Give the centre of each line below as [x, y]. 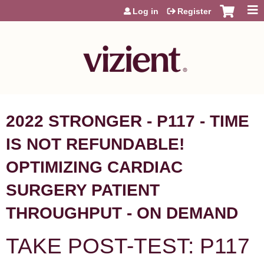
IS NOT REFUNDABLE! [95, 144]
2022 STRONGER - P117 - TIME [128, 121]
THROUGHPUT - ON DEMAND [122, 213]
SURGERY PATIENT [83, 190]
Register [194, 11]
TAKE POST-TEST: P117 [128, 246]
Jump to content [132, 5]
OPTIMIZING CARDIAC [94, 167]
